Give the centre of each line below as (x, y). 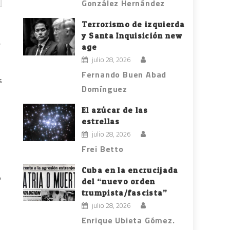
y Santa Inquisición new (132, 36)
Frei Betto (102, 149)
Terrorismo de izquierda (133, 25)
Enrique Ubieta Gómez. (128, 221)
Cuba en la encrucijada (130, 170)
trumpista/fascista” (124, 193)
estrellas (101, 122)
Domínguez (104, 89)
